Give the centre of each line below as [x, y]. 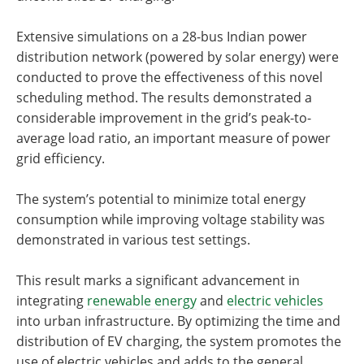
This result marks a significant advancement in [158, 280]
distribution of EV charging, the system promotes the [179, 341]
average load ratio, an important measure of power [173, 138]
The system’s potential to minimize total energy [161, 199]
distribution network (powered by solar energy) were [178, 57]
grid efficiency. [61, 158]
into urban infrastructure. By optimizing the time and [178, 321]
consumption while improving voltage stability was [171, 219]
